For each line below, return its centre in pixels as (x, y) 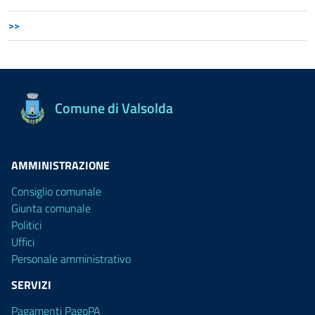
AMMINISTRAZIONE (60, 165)
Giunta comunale (51, 208)
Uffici (23, 242)
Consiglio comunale (56, 191)
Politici (26, 225)
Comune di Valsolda (114, 108)
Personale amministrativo (71, 259)
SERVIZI (31, 285)
